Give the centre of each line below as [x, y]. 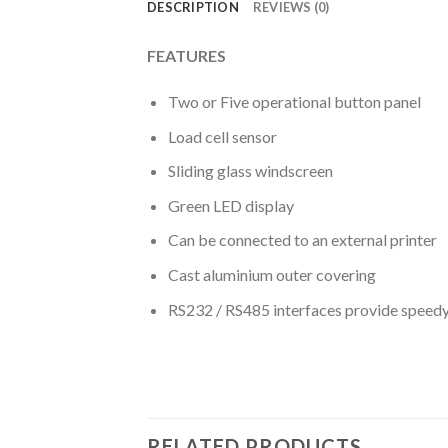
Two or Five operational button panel [294, 102]
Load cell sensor [222, 136]
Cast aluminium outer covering [271, 275]
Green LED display [230, 205]
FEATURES [186, 56]
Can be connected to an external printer [302, 240]
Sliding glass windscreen [250, 171]
